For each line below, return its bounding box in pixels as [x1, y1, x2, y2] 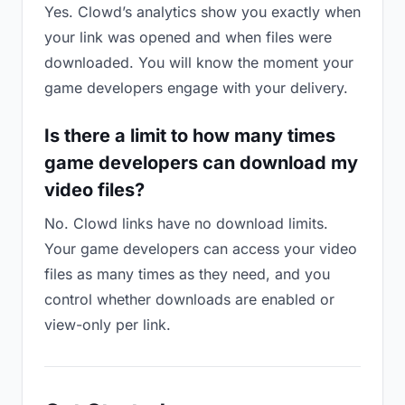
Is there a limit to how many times [44, 125, 335, 146]
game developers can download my [44, 152, 358, 174]
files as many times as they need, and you [44, 265, 330, 283]
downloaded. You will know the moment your [44, 53, 353, 71]
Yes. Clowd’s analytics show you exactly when [44, 3, 361, 21]
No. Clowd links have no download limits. [44, 214, 328, 232]
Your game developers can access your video [44, 240, 357, 258]
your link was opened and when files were [44, 28, 332, 46]
